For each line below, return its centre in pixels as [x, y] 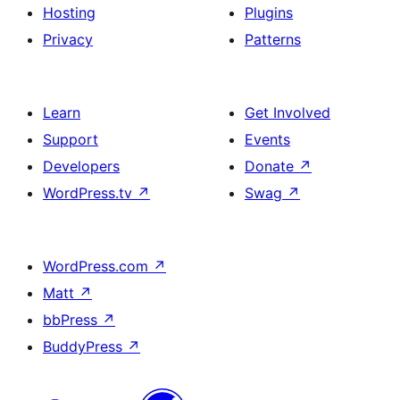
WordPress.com [98, 266]
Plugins [269, 12]
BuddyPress [85, 346]
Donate [271, 166]
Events [267, 139]
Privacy [68, 39]
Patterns [273, 39]
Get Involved [287, 112]
